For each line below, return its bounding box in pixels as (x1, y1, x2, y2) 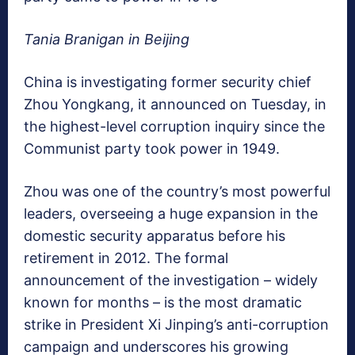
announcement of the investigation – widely (24, 272, 318, 289)
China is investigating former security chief (24, 74, 311, 91)
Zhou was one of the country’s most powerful (24, 183, 330, 200)
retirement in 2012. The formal (24, 250, 228, 267)
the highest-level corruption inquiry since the (24, 118, 325, 136)
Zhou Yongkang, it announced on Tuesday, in (24, 96, 326, 113)
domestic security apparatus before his (24, 227, 285, 245)
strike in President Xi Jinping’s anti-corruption (24, 316, 329, 334)
